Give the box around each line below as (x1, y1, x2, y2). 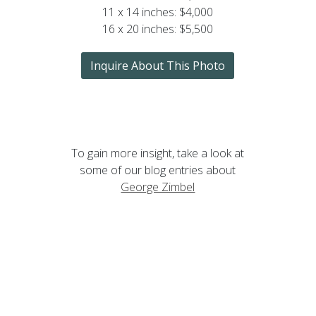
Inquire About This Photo (90, 57, 226, 73)
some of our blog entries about (80, 162, 236, 178)
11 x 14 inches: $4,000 (102, 4, 214, 20)
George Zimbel (121, 178, 195, 195)
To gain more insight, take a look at (71, 145, 245, 161)
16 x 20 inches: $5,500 (102, 20, 214, 37)
